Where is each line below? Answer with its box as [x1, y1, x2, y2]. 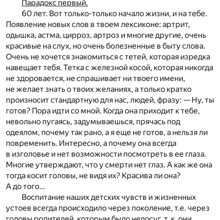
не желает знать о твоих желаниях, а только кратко [6, 84, 192, 94]
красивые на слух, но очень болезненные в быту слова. [6, 41, 205, 51]
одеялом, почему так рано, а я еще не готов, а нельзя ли [6, 127, 208, 137]
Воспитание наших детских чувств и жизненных [22, 192, 196, 202]
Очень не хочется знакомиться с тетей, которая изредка [6, 52, 210, 61]
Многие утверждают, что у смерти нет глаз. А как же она [6, 160, 212, 169]
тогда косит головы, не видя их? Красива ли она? [6, 170, 181, 180]
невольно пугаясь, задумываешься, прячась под [6, 116, 180, 126]
